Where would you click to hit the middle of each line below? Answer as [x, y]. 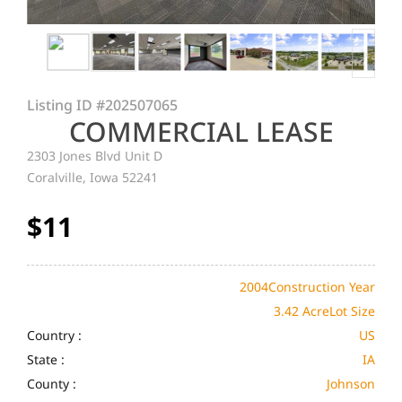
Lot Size [352, 311]
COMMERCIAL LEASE [201, 131]
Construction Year [321, 287]
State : [46, 359]
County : [52, 384]
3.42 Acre [301, 311]
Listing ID [62, 105]
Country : [55, 335]
